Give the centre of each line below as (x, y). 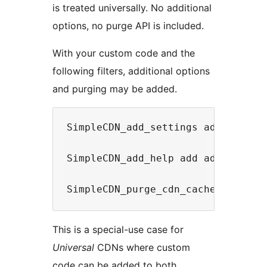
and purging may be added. (115, 89)
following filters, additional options (131, 71)
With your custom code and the (124, 53)
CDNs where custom (142, 247)
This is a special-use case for (118, 229)
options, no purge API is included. (128, 25)
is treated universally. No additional (132, 7)
